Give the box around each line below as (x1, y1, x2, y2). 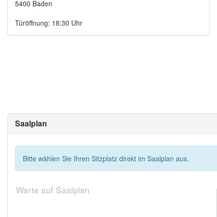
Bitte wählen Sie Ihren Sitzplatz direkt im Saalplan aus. (23, 154, 189, 163)
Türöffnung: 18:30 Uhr (15, 18, 82, 28)
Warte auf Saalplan (16, 183, 90, 196)
